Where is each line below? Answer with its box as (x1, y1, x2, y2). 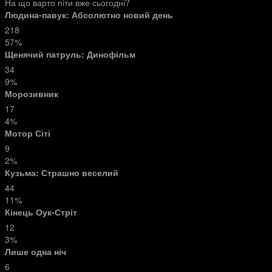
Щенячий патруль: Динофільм (5, 48, 135, 60)
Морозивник (5, 87, 58, 100)
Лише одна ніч (5, 245, 66, 257)
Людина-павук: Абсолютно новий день (5, 8, 173, 21)
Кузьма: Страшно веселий (5, 166, 118, 178)
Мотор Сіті (5, 127, 50, 139)
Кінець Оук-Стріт (5, 206, 77, 218)
